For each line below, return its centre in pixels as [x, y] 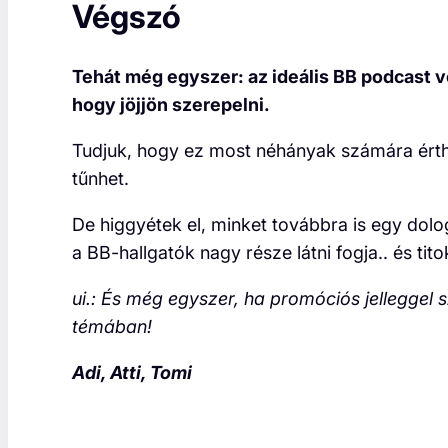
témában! [112, 327]
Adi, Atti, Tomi [132, 373]
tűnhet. [100, 179]
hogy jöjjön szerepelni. [171, 105]
